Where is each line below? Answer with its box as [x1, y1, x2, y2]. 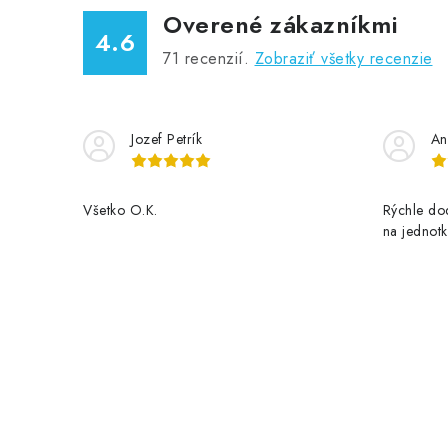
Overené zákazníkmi [163, 7, 398, 42]
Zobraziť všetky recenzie [254, 47, 433, 70]
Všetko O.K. [83, 200, 158, 220]
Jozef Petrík [131, 129, 202, 149]
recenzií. [179, 47, 255, 70]
